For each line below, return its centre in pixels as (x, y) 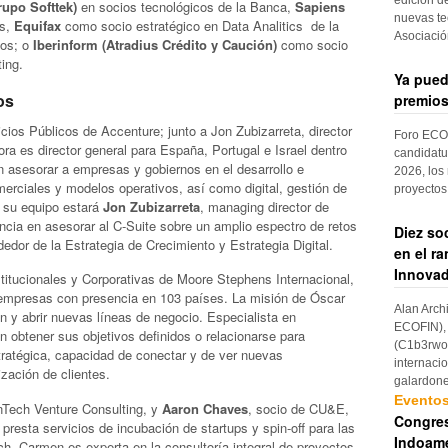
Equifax (37, 25)
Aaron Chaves (205, 408)
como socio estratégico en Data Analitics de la (200, 25)
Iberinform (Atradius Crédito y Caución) (155, 44)
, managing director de (264, 206)
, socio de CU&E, (298, 408)
